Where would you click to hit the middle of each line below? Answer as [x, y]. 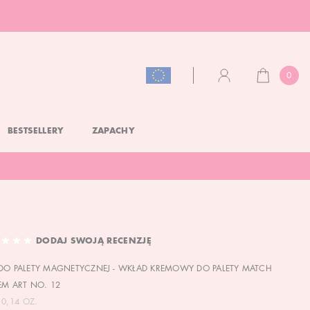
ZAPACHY [113, 131]
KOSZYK [272, 81]
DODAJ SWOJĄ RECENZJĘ [94, 241]
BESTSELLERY [36, 131]
